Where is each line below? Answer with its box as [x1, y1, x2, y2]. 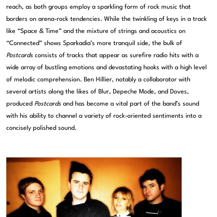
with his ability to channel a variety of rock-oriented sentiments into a [6, 113, 202, 120]
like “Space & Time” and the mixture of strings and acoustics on [6, 28, 186, 35]
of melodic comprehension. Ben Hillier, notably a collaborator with [6, 77, 191, 83]
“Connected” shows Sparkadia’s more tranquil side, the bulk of [6, 40, 183, 47]
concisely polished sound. [6, 125, 77, 132]
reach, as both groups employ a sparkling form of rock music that [6, 4, 191, 11]
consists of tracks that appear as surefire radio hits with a [33, 52, 199, 59]
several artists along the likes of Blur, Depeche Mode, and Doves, [6, 89, 189, 95]
